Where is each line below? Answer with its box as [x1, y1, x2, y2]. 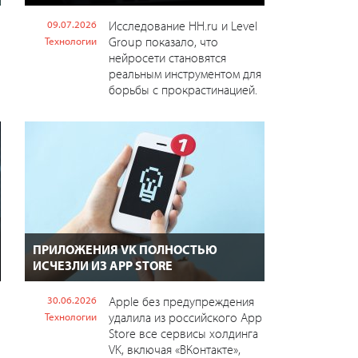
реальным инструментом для [108, 65, 261, 82]
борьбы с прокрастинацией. [108, 81, 257, 97]
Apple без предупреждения [108, 292, 254, 309]
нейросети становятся [108, 49, 226, 66]
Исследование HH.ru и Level [108, 17, 257, 34]
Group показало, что [108, 33, 218, 50]
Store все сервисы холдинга [108, 324, 258, 341]
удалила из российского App [108, 308, 262, 325]
